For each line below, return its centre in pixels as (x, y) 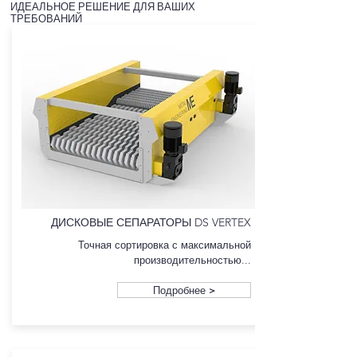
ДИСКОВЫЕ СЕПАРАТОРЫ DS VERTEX (151, 222)
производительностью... (192, 260)
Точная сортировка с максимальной (165, 245)
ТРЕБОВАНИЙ (46, 19)
